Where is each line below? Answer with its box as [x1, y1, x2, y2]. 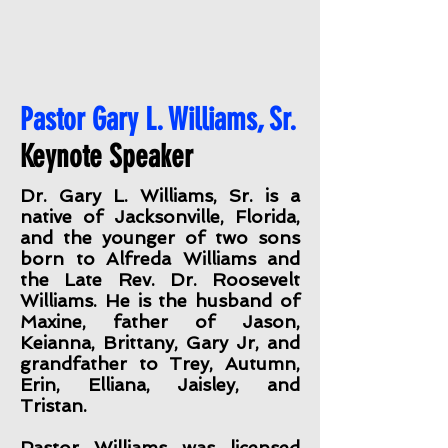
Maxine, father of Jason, [20, 311, 300, 332]
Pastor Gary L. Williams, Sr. [20, 101, 296, 138]
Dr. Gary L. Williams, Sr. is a [20, 185, 300, 206]
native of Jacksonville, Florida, [20, 206, 300, 227]
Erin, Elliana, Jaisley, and [20, 374, 300, 395]
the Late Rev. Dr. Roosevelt [20, 269, 300, 290]
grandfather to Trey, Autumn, [20, 353, 300, 374]
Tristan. [20, 395, 87, 416]
